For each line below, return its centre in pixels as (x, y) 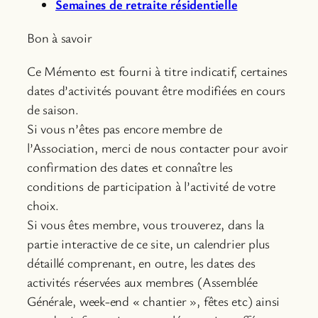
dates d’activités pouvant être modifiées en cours (157, 90)
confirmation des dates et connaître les (130, 166)
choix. (43, 205)
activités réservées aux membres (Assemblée (142, 281)
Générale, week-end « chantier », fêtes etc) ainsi (154, 301)
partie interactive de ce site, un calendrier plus (149, 243)
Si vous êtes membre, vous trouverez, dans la (146, 224)
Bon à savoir (60, 37)
